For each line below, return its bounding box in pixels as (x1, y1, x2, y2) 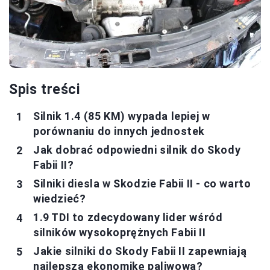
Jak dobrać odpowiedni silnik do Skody (33, 143, 241, 157)
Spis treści (9, 81, 80, 98)
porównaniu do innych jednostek (33, 125, 206, 138)
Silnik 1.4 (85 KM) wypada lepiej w (33, 110, 210, 123)
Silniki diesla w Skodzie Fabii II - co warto (33, 177, 251, 190)
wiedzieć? (33, 192, 86, 206)
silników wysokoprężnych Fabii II (33, 226, 206, 239)
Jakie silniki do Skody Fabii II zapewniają (33, 245, 247, 258)
